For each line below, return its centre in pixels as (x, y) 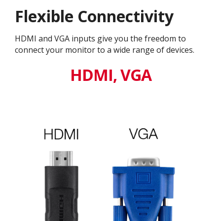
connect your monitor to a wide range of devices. (105, 50)
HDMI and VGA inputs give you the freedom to (100, 38)
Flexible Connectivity (94, 16)
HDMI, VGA (110, 75)
